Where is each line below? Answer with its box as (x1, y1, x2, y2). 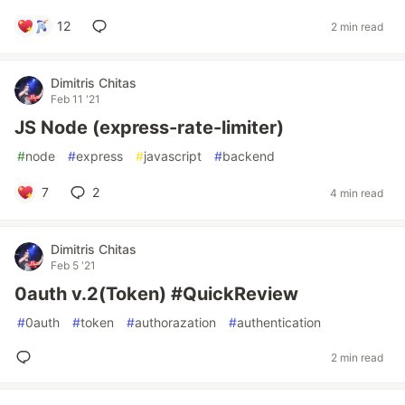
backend (222, 148, 275, 164)
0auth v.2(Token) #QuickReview (14, 283, 298, 305)
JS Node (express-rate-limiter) (14, 117, 284, 138)
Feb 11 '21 (51, 92, 100, 106)
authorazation (135, 315, 216, 330)
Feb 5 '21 (51, 259, 96, 272)
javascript (144, 148, 202, 164)
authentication (237, 315, 321, 330)
